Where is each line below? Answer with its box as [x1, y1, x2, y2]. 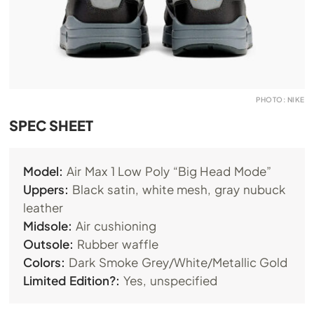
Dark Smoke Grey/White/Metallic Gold [65, 254, 288, 270]
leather [23, 200, 64, 215]
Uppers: [23, 182, 69, 197]
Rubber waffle [74, 236, 158, 252]
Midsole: [23, 218, 73, 233]
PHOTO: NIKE [256, 95, 305, 104]
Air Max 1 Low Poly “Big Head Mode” [63, 163, 272, 179]
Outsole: [23, 236, 74, 252]
